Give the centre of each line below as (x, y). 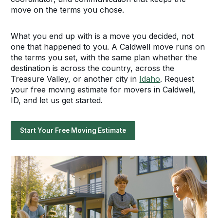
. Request (177, 79)
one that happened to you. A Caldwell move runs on (108, 47)
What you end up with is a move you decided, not (102, 36)
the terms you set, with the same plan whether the (104, 57)
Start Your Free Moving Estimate (73, 130)
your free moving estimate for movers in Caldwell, (103, 90)
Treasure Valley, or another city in (75, 79)
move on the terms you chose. (68, 10)
